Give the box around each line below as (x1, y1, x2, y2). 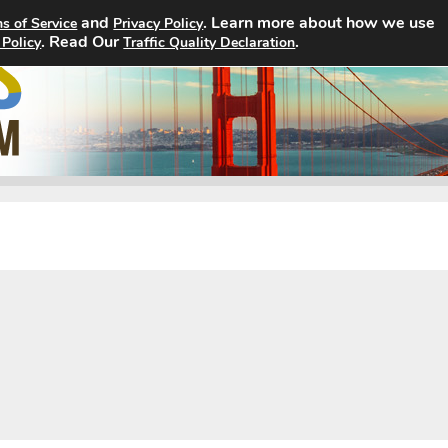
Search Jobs (249, 31, 329, 50)
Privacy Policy (113, 14, 204, 33)
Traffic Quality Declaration (123, 33, 296, 52)
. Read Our (41, 31, 124, 53)
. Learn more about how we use (203, 12, 436, 34)
